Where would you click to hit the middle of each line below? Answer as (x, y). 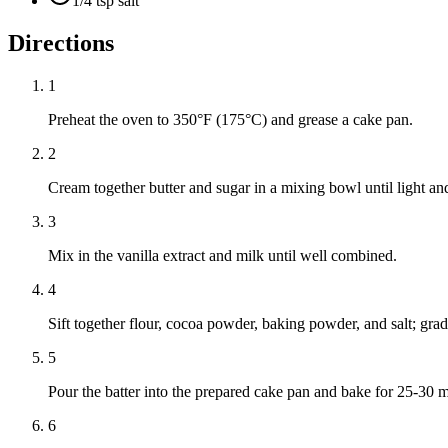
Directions (61, 43)
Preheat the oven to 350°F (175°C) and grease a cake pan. (230, 120)
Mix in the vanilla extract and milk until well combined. (222, 256)
